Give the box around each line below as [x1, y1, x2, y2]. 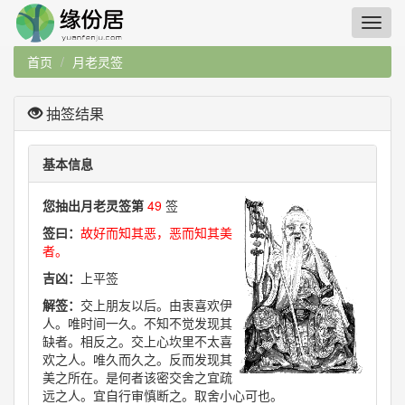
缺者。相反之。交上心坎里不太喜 [42, 332, 232, 350]
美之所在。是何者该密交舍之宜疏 [42, 368, 232, 386]
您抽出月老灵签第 [42, 196, 147, 214]
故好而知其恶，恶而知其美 [80, 223, 232, 241]
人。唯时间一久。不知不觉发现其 [42, 314, 232, 332]
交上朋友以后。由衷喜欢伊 [80, 296, 232, 314]
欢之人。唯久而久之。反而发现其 [42, 350, 232, 368]
